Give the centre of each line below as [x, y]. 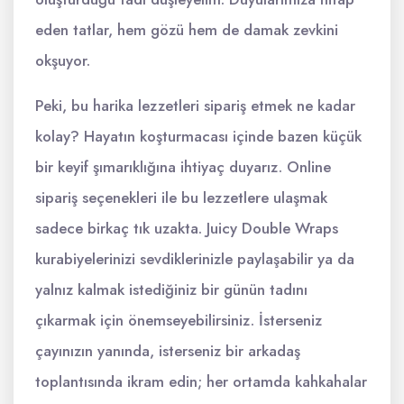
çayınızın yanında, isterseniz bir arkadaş [168, 351]
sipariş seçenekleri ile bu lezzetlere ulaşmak [181, 197]
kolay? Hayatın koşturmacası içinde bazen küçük [198, 136]
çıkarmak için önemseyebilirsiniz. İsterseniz [179, 320]
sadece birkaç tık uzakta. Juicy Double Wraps [187, 228]
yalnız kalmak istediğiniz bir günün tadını [171, 289]
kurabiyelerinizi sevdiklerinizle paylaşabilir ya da [195, 259]
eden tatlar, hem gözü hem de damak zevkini [187, 30]
